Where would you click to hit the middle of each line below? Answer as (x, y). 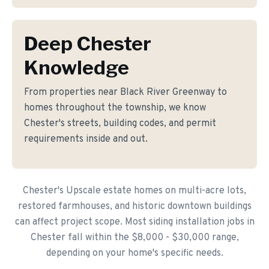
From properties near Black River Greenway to (125, 92)
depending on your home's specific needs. (134, 253)
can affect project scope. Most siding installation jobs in (134, 222)
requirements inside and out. (86, 139)
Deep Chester (88, 44)
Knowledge (77, 68)
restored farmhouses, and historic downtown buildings (134, 207)
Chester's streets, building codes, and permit (120, 124)
